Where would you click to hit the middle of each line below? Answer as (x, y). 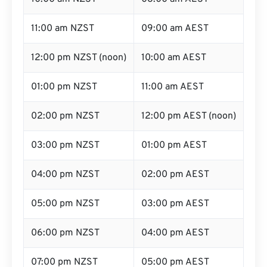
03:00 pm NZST (65, 145)
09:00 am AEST (175, 29)
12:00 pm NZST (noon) (79, 58)
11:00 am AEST (173, 87)
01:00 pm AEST (174, 145)
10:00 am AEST (174, 58)
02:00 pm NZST (65, 116)
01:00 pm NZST (64, 87)
